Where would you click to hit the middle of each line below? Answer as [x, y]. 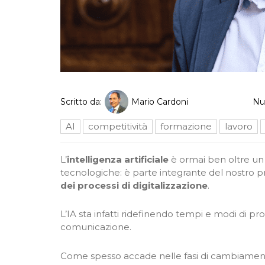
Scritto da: [81, 101]
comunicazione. [96, 227]
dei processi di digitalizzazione [134, 185]
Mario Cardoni [160, 101]
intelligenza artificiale [119, 159]
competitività [118, 126]
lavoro [239, 126]
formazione [186, 126]
